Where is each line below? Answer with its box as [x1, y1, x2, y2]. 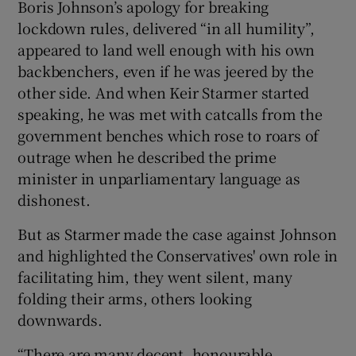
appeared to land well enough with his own [17, 38, 315, 60]
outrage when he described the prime [17, 145, 277, 167]
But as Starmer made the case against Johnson [17, 222, 337, 244]
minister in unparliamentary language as [17, 167, 300, 188]
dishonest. [17, 188, 91, 210]
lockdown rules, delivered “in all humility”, [17, 17, 315, 38]
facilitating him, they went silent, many [17, 265, 292, 287]
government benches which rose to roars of [17, 124, 319, 145]
